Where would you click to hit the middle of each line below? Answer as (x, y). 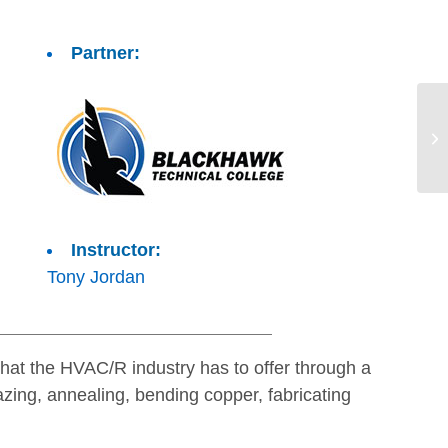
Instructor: (115, 250)
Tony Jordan (95, 277)
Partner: (105, 53)
